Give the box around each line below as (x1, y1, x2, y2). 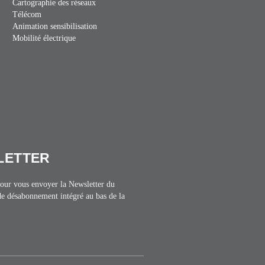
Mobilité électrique (12, 34, 76, 43)
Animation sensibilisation (12, 22, 97, 31)
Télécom (12, 10, 41, 20)
